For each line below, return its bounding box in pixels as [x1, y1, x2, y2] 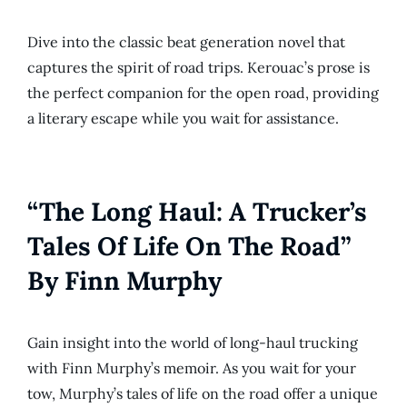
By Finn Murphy [27, 264, 222, 298]
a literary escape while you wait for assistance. [27, 109, 339, 128]
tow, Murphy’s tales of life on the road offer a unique [27, 384, 378, 403]
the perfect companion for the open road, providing [27, 84, 379, 103]
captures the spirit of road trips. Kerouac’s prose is [27, 58, 370, 77]
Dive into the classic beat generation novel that [27, 33, 345, 52]
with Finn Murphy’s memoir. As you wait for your [27, 359, 356, 378]
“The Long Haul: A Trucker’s [27, 195, 367, 229]
